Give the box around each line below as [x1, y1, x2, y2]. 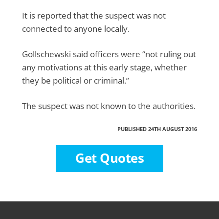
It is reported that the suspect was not [22, 9, 166, 21]
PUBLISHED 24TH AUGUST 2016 [117, 125, 197, 132]
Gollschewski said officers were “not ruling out [22, 48, 196, 60]
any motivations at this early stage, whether [22, 61, 187, 73]
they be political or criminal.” [22, 74, 129, 86]
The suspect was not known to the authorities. [22, 100, 196, 111]
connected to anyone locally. [22, 22, 130, 34]
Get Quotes [75, 149, 144, 167]
